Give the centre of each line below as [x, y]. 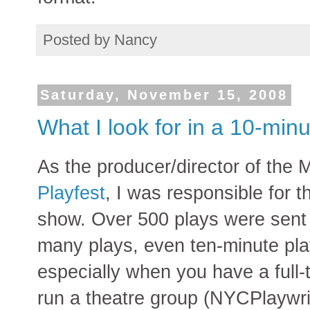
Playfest [71, 192]
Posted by [79, 40]
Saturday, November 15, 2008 [164, 95]
